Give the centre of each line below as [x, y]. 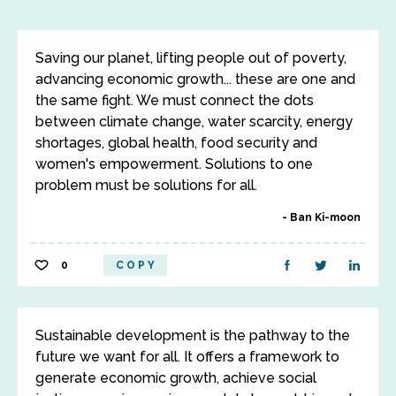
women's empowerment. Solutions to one [174, 164]
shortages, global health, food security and [176, 143]
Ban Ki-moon [325, 217]
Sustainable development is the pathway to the [193, 335]
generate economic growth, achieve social [176, 378]
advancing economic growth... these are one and [195, 79]
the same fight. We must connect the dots [175, 100]
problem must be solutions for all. [146, 185]
